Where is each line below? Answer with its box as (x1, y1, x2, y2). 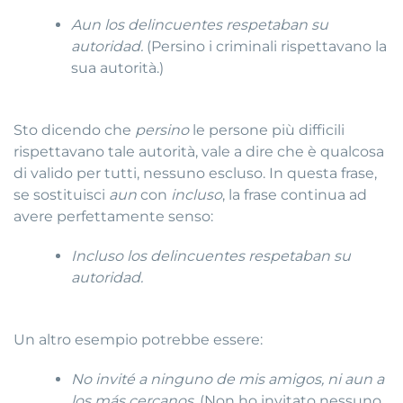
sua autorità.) (71, 59, 165, 77)
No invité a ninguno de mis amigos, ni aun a (71, 370, 385, 388)
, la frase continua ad (222, 186, 367, 204)
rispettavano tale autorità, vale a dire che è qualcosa (13, 143, 384, 161)
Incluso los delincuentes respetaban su (71, 247, 352, 265)
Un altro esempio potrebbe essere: (13, 330, 263, 348)
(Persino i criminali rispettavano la (143, 38, 388, 56)
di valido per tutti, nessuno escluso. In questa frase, (13, 165, 377, 183)
